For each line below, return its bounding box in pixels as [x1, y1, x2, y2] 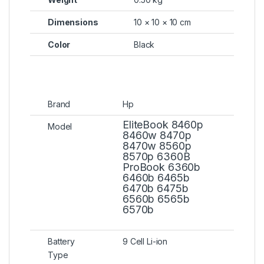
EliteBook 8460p [123, 118, 203, 131]
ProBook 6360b [123, 160, 201, 173]
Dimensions [48, 16, 98, 27]
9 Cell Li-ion [123, 236, 168, 246]
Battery [48, 236, 75, 246]
